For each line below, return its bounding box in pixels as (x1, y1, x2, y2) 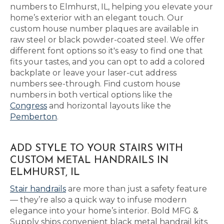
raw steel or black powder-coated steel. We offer (10, 35, 205, 44)
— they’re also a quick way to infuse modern (10, 195, 186, 204)
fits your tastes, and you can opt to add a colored (10, 57, 205, 66)
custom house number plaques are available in (10, 24, 198, 33)
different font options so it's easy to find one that (10, 46, 203, 55)
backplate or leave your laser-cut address (10, 68, 176, 77)
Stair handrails (10, 184, 66, 193)
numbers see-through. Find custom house (10, 79, 180, 88)
